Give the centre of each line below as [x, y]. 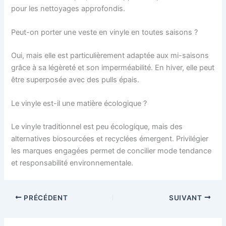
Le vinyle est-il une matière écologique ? [79, 104]
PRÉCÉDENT [45, 197]
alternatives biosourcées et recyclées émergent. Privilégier [110, 139]
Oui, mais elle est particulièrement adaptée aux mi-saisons [110, 56]
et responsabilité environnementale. [72, 163]
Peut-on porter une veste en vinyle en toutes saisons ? [105, 33]
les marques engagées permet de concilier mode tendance [111, 151]
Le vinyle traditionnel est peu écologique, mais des [97, 127]
